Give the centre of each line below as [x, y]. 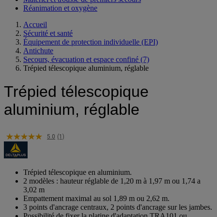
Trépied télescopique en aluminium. [77, 172]
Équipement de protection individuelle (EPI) [91, 42]
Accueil [35, 24]
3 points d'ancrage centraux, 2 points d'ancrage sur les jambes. [118, 207]
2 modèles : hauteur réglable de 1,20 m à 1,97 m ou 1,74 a [112, 181]
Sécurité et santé [48, 33]
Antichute [38, 50]
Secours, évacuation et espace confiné [81, 59]
